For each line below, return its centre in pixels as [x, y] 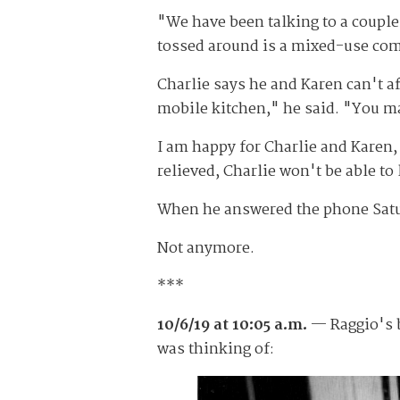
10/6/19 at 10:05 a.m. [232, 326]
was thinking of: [216, 350]
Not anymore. [206, 249]
